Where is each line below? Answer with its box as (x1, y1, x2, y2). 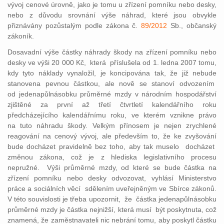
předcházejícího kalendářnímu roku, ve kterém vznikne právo (7, 111, 216, 119)
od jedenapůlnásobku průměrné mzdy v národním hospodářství (7, 90, 216, 98)
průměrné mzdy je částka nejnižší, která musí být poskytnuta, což (7, 205, 216, 213)
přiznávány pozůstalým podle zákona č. (7, 21, 141, 29)
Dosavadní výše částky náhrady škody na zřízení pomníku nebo (7, 48, 216, 56)
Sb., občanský (167, 21, 217, 29)
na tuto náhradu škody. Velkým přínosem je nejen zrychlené (7, 121, 216, 129)
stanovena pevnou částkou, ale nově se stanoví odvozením (7, 79, 216, 87)
